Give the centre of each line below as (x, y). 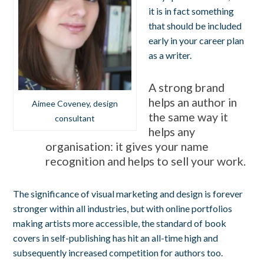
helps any (172, 131)
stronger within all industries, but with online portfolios (123, 208)
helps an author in (193, 102)
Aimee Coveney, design (75, 103)
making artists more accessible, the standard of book (120, 223)
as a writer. (170, 55)
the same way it (189, 117)
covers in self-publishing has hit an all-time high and (116, 237)
